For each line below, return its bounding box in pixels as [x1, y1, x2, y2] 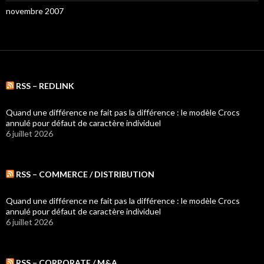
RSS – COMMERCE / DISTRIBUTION [16, 169, 154, 179]
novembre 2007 [6, 5, 64, 16]
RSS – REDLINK [16, 80, 74, 91]
